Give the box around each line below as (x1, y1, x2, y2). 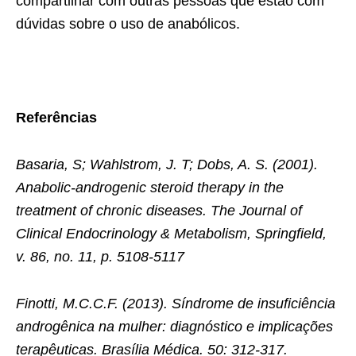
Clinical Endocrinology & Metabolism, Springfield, (16, 225, 327, 242)
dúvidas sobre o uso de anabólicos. (16, 15, 240, 32)
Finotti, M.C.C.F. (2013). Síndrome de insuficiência (16, 295, 335, 311)
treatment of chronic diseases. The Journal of (16, 202, 302, 219)
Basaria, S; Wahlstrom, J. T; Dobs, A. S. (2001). (16, 156, 318, 172)
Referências (16, 109, 97, 126)
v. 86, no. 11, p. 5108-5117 (16, 248, 184, 265)
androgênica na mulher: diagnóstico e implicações (16, 318, 333, 335)
